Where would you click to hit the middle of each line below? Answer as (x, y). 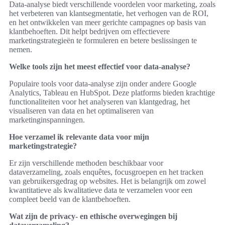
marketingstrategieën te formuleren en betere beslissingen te (103, 41)
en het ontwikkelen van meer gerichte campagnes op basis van (107, 23)
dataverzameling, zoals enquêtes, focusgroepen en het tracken (106, 172)
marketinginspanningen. (47, 120)
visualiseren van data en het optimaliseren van (81, 111)
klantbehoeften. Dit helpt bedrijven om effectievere (89, 32)
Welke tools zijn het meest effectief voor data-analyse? (100, 67)
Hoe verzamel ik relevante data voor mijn (79, 137)
